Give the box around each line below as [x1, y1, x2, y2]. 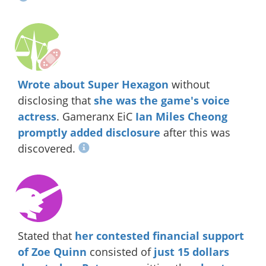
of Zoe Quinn [18, 244, 87, 259]
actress [18, 109, 56, 123]
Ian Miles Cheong [135, 109, 227, 123]
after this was [160, 125, 230, 140]
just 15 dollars [154, 244, 229, 259]
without [169, 77, 210, 91]
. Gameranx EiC [56, 109, 135, 123]
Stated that [18, 228, 75, 243]
